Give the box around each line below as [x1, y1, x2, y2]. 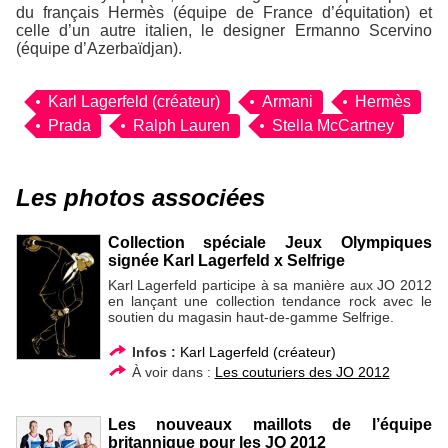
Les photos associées [16, 183, 265, 211]
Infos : [131, 343, 176, 360]
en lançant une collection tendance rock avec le [107, 293, 432, 310]
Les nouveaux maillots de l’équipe [107, 416, 432, 434]
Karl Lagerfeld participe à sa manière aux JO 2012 [107, 277, 432, 294]
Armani [262, 92, 313, 110]
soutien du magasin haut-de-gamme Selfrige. [107, 309, 394, 326]
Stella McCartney [272, 116, 394, 134]
